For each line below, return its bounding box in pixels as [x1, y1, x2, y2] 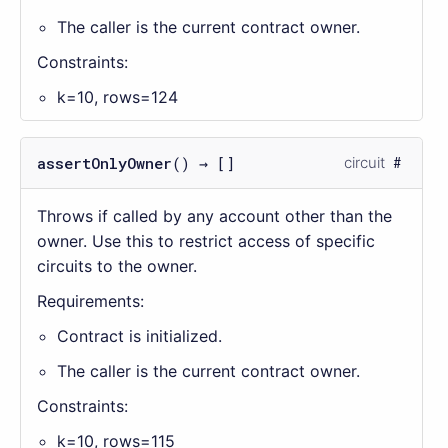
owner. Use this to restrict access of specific [37, 230, 375, 251]
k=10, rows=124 [57, 86, 178, 107]
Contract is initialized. [57, 325, 222, 346]
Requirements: [37, 290, 144, 311]
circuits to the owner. [37, 255, 197, 276]
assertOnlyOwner [37, 152, 172, 173]
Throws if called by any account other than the [37, 205, 392, 226]
